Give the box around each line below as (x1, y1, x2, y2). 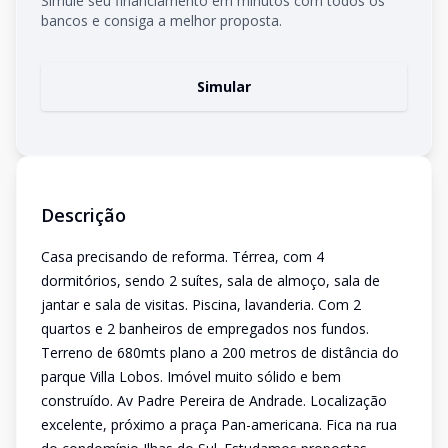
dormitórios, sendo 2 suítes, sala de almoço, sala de (41, 271, 380, 290)
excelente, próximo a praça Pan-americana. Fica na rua (41, 415, 397, 434)
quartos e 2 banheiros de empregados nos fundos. (41, 319, 369, 338)
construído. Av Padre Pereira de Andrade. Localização (41, 391, 387, 410)
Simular (197, 77, 251, 96)
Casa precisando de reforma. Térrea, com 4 (41, 247, 324, 266)
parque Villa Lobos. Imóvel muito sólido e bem (41, 367, 341, 386)
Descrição (41, 203, 126, 227)
